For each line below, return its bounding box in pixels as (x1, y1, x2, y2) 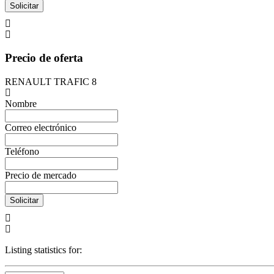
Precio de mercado (5, 169, 76, 180)
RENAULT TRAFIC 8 (5, 76, 97, 87)
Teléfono (5, 146, 39, 157)
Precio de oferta (5, 51, 83, 65)
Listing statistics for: (5, 244, 82, 255)
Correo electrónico (5, 122, 76, 133)
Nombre (5, 98, 37, 109)
